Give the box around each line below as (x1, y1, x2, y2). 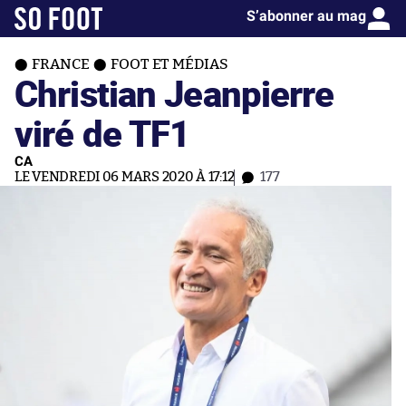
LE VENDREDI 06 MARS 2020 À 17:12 (14, 170, 235, 184)
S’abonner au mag (246, 7, 366, 24)
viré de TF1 (14, 108, 190, 158)
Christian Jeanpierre (14, 68, 334, 118)
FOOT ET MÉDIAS (111, 57, 228, 72)
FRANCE (32, 57, 90, 72)
